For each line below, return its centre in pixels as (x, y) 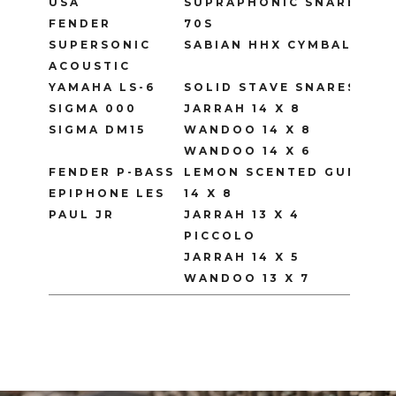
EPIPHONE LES (107, 194)
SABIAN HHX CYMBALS (273, 45)
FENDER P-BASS (112, 172)
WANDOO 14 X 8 (248, 130)
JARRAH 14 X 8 (243, 109)
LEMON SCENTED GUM (272, 172)
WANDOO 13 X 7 (247, 278)
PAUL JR (82, 215)
